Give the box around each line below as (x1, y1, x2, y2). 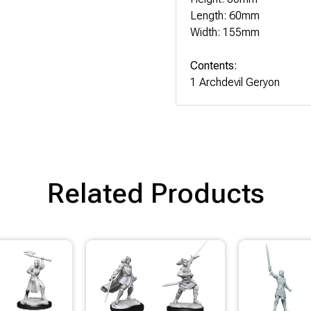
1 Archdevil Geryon (190, 75, 280, 89)
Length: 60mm (190, 8, 260, 22)
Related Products (47, 176, 264, 210)
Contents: (190, 58, 238, 72)
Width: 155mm (190, 25, 260, 39)
